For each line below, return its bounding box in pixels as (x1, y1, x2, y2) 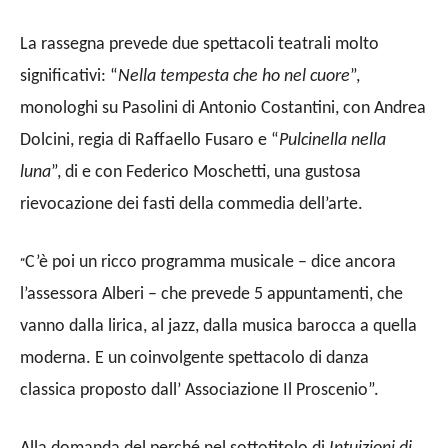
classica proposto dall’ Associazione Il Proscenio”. (20, 380, 379, 400)
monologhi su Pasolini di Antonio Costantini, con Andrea (20, 98, 426, 118)
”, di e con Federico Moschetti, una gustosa (51, 162, 361, 182)
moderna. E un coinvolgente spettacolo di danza (20, 348, 369, 368)
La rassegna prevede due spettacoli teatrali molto (20, 34, 379, 54)
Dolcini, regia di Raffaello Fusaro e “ (20, 130, 279, 150)
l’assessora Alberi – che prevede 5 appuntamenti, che (20, 284, 403, 304)
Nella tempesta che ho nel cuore (118, 66, 350, 86)
